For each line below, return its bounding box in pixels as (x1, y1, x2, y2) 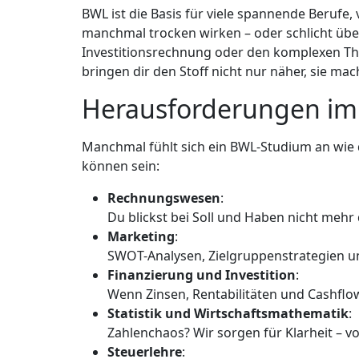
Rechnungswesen (107, 189, 220, 208)
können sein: (82, 157, 159, 175)
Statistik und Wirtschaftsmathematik (107, 305, 349, 323)
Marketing (107, 228, 175, 246)
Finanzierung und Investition (107, 266, 296, 284)
